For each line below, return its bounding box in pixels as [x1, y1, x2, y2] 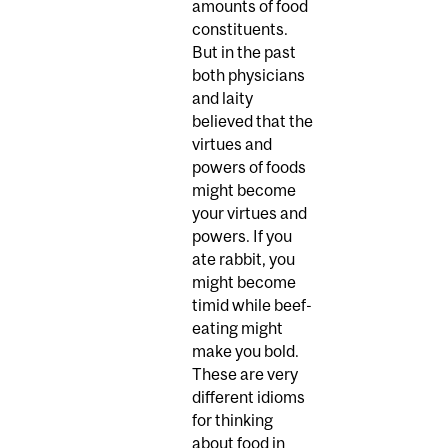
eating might [192, 319, 283, 338]
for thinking [192, 411, 273, 430]
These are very [192, 365, 298, 384]
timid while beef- [192, 296, 312, 315]
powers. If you [192, 227, 292, 246]
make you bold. [192, 342, 299, 361]
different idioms [192, 388, 305, 407]
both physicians [192, 66, 305, 85]
